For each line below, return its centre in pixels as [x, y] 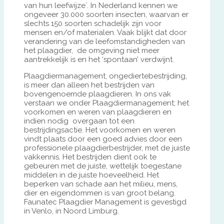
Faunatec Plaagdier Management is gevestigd [105, 202]
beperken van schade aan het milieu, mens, [101, 184]
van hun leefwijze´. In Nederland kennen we [101, 6]
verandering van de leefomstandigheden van [104, 42]
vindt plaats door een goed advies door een [103, 139]
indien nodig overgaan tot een [79, 121]
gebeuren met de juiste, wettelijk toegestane [103, 166]
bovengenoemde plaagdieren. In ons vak [97, 94]
